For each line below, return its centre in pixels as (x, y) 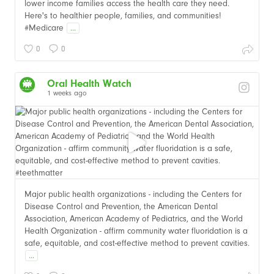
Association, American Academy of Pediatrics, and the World (134, 218)
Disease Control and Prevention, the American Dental (121, 206)
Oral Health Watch (89, 83)
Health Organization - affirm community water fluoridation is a (136, 231)
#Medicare (45, 28)
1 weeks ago (67, 93)
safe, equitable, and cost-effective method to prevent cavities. (137, 243)
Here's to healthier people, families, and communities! (123, 15)
